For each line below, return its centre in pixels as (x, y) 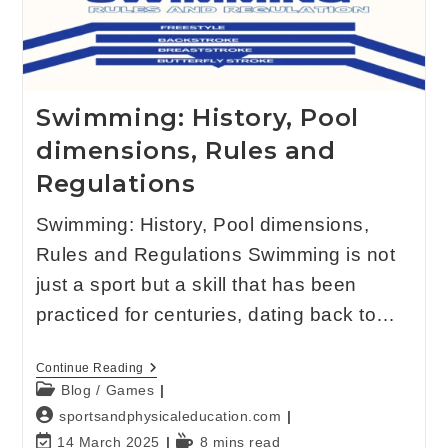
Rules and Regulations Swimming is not (215, 255)
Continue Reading (89, 368)
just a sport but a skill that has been (196, 285)
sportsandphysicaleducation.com (170, 416)
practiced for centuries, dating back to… (215, 315)
